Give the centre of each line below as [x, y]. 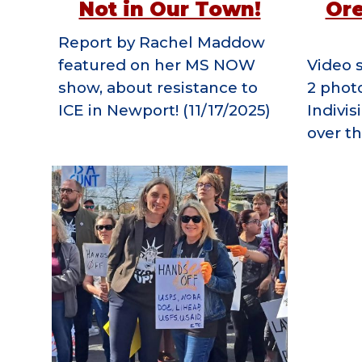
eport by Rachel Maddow [167, 42]
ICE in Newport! [118, 110]
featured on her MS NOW [156, 65]
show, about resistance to [158, 88]
